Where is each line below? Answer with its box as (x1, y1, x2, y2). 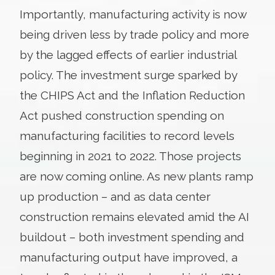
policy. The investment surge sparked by (20, 68, 237, 82)
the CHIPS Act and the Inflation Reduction (20, 88, 245, 102)
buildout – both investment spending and (20, 230, 244, 244)
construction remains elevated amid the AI (20, 209, 249, 223)
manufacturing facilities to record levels (20, 128, 234, 142)
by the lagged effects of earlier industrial (20, 47, 236, 61)
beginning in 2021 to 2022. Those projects (20, 149, 241, 163)
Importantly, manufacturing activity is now (20, 7, 246, 21)
